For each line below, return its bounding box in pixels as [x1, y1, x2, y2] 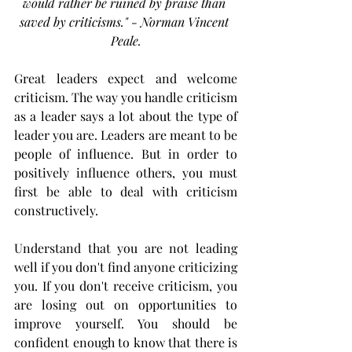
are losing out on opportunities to [14, 296, 237, 313]
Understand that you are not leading [14, 240, 237, 257]
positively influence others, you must [14, 164, 237, 181]
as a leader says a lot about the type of [14, 108, 237, 125]
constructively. [14, 202, 101, 219]
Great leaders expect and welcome [14, 70, 237, 87]
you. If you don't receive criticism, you [14, 277, 237, 295]
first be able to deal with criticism [14, 183, 237, 200]
